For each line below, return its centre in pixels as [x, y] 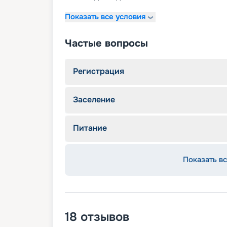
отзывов [105, 217]
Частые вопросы [106, 43]
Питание [90, 128]
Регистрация [99, 71]
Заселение [94, 99]
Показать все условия [105, 17]
